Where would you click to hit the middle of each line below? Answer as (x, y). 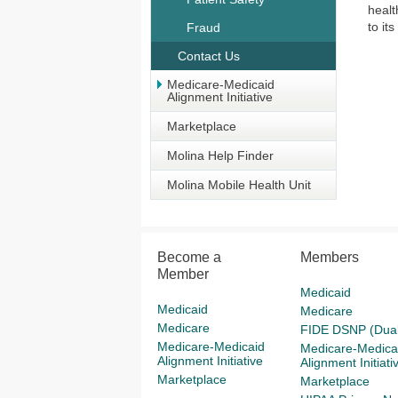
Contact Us (209, 56)
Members (329, 257)
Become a (189, 257)
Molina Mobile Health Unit (239, 185)
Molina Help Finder (220, 155)
